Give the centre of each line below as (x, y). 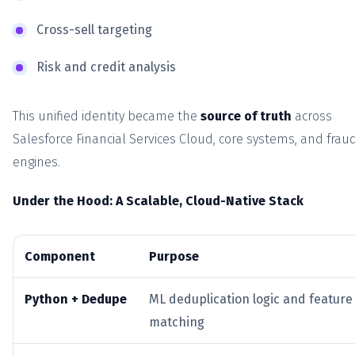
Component (60, 257)
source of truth (246, 116)
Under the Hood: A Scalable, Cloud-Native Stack (158, 201)
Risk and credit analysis (106, 67)
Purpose (174, 257)
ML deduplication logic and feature (251, 300)
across (312, 116)
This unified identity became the (107, 116)
